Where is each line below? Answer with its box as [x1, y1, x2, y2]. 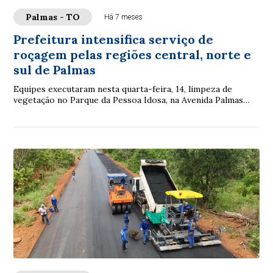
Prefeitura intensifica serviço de [13, 31, 214, 47]
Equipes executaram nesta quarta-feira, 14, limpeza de [13, 83, 233, 94]
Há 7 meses [104, 12, 143, 21]
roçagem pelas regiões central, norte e [13, 46, 252, 62]
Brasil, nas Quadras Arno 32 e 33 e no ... [13, 105, 171, 116]
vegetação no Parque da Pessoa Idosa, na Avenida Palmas [13, 94, 244, 105]
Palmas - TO [26, 11, 80, 23]
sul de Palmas [13, 62, 96, 77]
